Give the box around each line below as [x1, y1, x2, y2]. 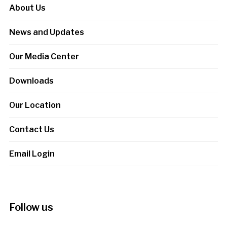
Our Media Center [9, 51, 79, 61]
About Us [9, 3, 46, 13]
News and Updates [9, 27, 84, 37]
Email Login [9, 148, 55, 159]
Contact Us [9, 124, 54, 134]
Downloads [9, 75, 54, 86]
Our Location [9, 100, 61, 110]
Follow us [9, 201, 53, 213]
